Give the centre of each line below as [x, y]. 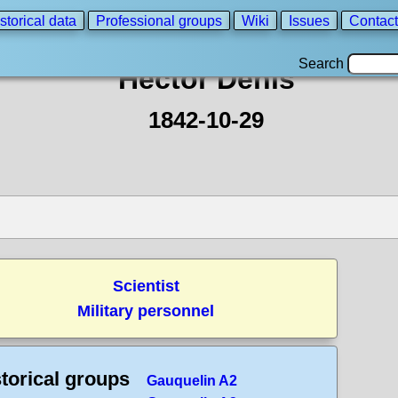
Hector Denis [206, 79]
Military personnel [146, 311]
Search [323, 64]
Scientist [146, 286]
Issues [309, 20]
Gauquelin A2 [192, 381]
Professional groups [159, 20]
